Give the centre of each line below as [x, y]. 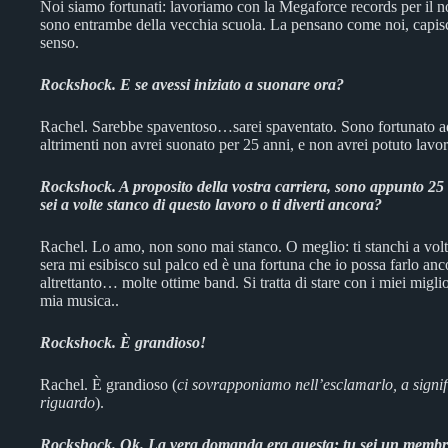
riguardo [67, 402]
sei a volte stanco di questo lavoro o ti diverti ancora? [211, 204]
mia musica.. [79, 300]
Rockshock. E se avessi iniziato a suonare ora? [192, 84]
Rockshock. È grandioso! [123, 342]
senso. [59, 42]
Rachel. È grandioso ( [108, 384]
